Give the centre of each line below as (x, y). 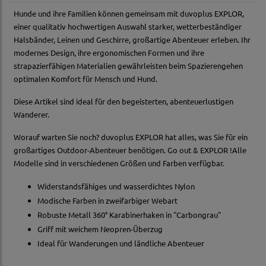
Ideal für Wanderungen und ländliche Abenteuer (121, 243)
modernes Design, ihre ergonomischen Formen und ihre (109, 53)
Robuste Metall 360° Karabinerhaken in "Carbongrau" (129, 215)
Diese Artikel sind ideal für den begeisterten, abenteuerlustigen (123, 102)
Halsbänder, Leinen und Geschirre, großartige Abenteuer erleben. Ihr (132, 40)
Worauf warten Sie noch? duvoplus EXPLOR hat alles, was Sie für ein (131, 137)
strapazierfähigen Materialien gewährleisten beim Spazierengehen (128, 66)
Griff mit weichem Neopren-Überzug (100, 229)
